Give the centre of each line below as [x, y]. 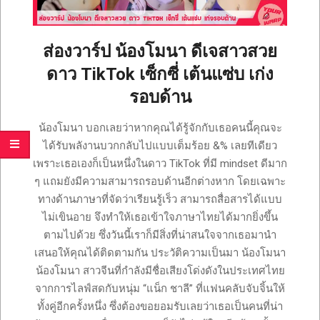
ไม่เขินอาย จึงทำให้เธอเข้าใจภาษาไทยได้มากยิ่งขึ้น [160, 217]
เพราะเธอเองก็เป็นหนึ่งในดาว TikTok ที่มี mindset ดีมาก [160, 164]
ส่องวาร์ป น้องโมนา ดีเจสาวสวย [160, 52]
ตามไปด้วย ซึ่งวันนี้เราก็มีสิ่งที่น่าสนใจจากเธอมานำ [160, 235]
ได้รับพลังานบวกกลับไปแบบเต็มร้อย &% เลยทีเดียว [160, 146]
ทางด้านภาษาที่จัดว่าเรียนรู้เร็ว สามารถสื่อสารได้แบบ [160, 200]
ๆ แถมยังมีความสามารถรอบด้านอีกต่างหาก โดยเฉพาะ [160, 182]
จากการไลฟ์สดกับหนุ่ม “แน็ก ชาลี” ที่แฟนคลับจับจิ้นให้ [160, 289]
